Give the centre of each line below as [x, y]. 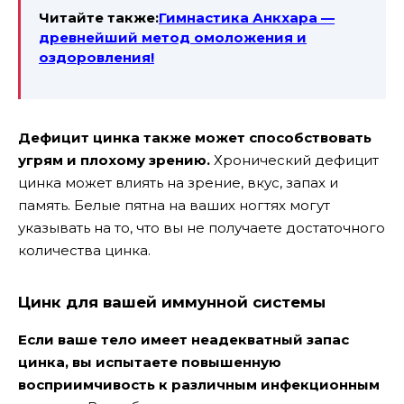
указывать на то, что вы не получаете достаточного [202, 228]
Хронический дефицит [296, 161]
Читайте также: [99, 18]
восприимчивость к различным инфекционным [199, 384]
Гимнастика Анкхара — [247, 18]
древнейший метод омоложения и [173, 38]
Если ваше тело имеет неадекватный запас [184, 339]
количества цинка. [84, 251]
